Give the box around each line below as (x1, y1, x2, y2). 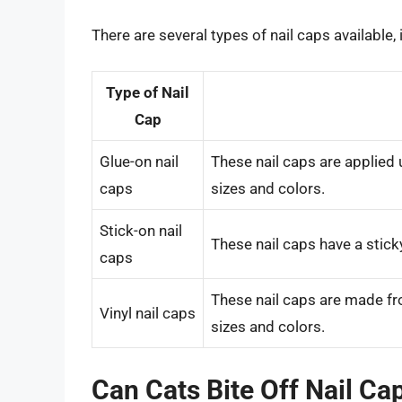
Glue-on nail (100, 153, 179, 171)
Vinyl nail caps (100, 304, 196, 323)
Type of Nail (106, 83, 189, 102)
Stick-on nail (100, 222, 182, 240)
